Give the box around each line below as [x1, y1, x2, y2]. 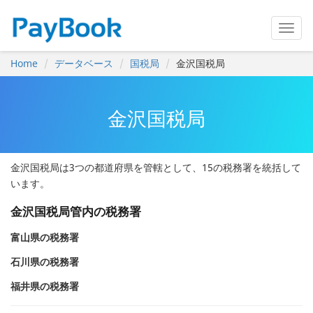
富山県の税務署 [10, 231, 79, 244]
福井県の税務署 [10, 279, 79, 293]
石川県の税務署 [10, 255, 79, 268]
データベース [54, 57, 113, 70]
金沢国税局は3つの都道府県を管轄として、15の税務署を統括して [10, 161, 301, 174]
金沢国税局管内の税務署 [10, 203, 141, 219]
